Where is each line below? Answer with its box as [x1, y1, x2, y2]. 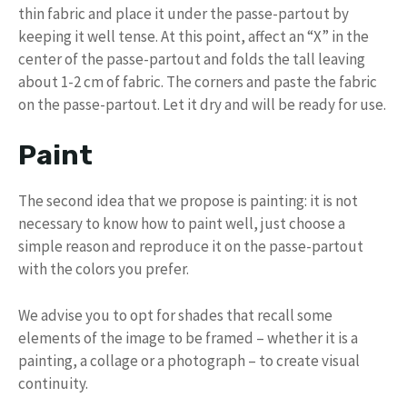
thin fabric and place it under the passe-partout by [18, 3, 349, 24]
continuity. [18, 372, 88, 393]
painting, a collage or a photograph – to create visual [18, 350, 360, 371]
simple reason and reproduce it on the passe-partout [18, 236, 363, 257]
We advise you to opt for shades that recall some [18, 304, 333, 325]
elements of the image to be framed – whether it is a [18, 327, 358, 348]
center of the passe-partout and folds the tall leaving [18, 48, 365, 69]
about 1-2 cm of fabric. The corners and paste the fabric [18, 71, 377, 92]
